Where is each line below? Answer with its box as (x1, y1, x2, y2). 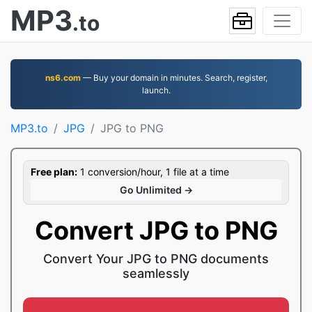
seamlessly (123, 266, 189, 281)
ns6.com (45, 72, 81, 83)
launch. (141, 85, 171, 95)
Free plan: (31, 166, 77, 178)
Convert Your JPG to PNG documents (43, 251, 269, 266)
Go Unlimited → (119, 184, 193, 196)
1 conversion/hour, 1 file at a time (77, 166, 229, 178)
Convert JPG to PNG (34, 215, 278, 246)
